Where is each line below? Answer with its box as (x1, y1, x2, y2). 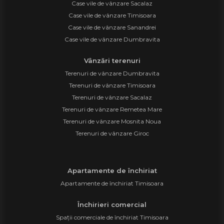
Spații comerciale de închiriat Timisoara (55, 213, 168, 221)
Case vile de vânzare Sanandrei (68, 23, 156, 31)
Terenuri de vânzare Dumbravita (64, 69, 159, 77)
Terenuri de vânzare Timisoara (68, 81, 155, 89)
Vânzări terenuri (83, 56, 140, 64)
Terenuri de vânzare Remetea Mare (62, 105, 162, 113)
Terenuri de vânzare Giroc (75, 129, 149, 137)
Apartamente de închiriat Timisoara (60, 179, 163, 187)
